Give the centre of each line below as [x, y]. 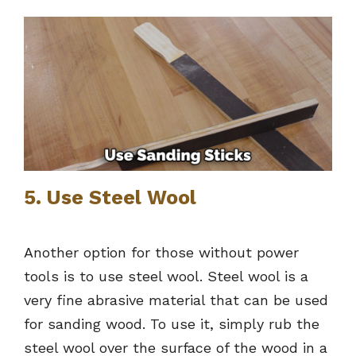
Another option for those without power [161, 252]
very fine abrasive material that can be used [176, 300]
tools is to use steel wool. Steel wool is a [166, 276]
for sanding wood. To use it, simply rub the [172, 323]
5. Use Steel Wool [110, 197]
